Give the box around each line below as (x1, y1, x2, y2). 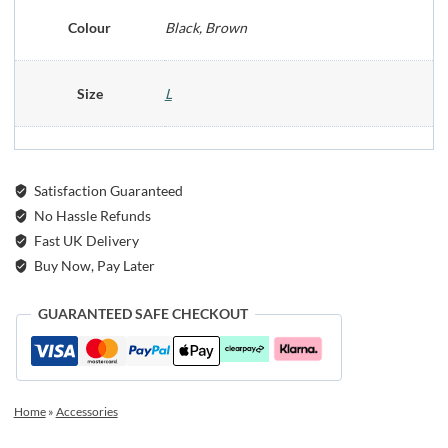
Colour (68, 18, 112, 36)
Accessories (55, 404, 118, 420)
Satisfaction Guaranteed (31, 182, 184, 200)
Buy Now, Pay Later (31, 257, 156, 275)
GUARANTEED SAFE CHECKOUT (37, 305, 248, 323)
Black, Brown (164, 18, 247, 36)
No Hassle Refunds (31, 207, 152, 225)
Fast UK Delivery (31, 232, 140, 250)
